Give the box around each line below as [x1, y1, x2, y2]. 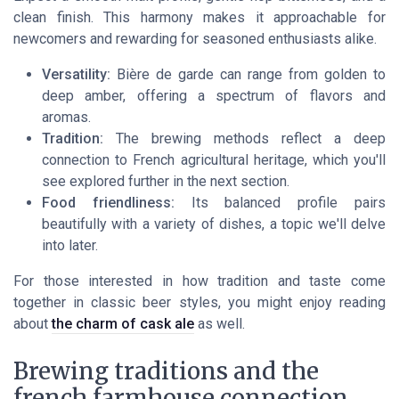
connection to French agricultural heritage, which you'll [42, 151, 386, 169]
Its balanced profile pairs [174, 194, 387, 212]
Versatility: [42, 66, 110, 84]
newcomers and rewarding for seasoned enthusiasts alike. [13, 30, 377, 48]
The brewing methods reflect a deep [103, 130, 386, 148]
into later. [42, 237, 98, 255]
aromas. [42, 109, 91, 126]
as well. [194, 315, 245, 333]
